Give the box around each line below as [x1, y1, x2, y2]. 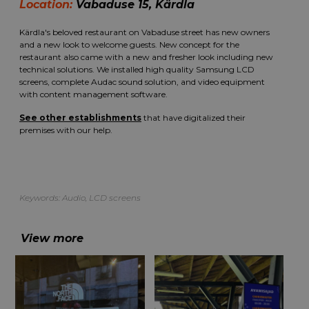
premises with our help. [19, 125, 112, 135]
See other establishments [19, 112, 141, 123]
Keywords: [19, 192, 62, 203]
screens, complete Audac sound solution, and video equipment [19, 77, 265, 87]
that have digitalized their [141, 112, 246, 123]
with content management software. [19, 89, 168, 99]
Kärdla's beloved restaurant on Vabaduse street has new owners [19, 27, 270, 37]
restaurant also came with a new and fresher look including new [19, 52, 273, 62]
